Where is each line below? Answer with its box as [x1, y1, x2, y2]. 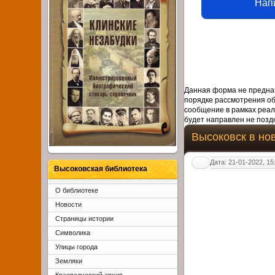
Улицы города [55, 243, 98, 251]
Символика [55, 229, 91, 237]
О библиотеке [55, 187, 99, 195]
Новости [55, 201, 82, 209]
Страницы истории [55, 215, 114, 223]
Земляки [55, 257, 83, 265]
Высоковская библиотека [54, 165, 148, 174]
